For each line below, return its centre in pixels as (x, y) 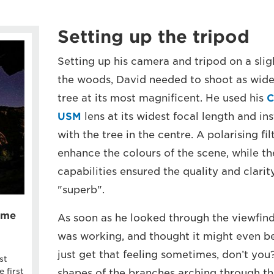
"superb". (81, 190)
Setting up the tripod (153, 37)
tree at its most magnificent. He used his (162, 98)
